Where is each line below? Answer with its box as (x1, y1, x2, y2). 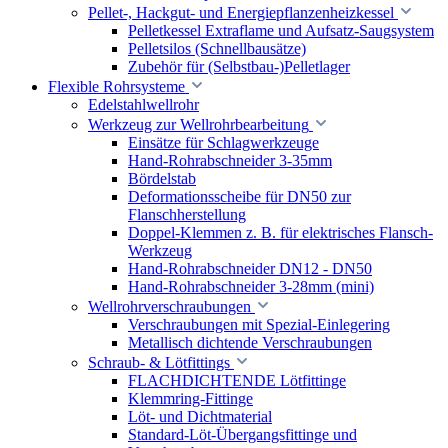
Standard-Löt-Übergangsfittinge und (128, 426, 357, 443)
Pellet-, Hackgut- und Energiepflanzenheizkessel (88, 4, 394, 21)
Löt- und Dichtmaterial (128, 408, 272, 425)
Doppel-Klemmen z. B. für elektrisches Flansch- (128, 224, 433, 241)
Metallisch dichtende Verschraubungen (128, 334, 372, 351)
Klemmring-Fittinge (128, 390, 253, 407)
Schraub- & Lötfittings (88, 354, 230, 371)
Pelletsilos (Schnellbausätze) (128, 40, 306, 57)
